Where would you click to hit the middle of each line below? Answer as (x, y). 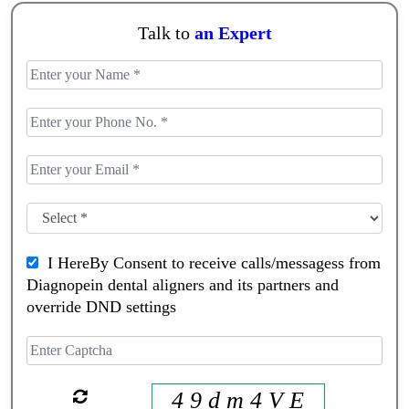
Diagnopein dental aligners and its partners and (183, 284)
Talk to (166, 33)
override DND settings (101, 306)
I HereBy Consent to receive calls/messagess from (210, 262)
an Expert (233, 33)
